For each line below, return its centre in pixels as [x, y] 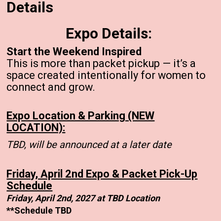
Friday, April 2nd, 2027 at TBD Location [83, 198]
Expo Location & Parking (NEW [81, 115]
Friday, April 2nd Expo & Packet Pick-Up [102, 174]
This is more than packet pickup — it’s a [101, 63]
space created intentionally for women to [106, 75]
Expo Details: [110, 33]
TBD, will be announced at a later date [91, 144]
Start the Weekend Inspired [74, 51]
